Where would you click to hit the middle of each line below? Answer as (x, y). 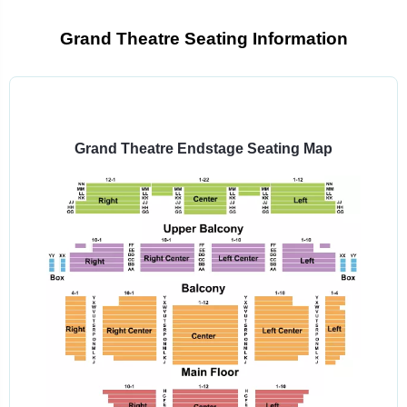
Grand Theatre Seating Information (203, 39)
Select (223, 102)
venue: (224, 135)
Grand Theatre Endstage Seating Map (203, 149)
